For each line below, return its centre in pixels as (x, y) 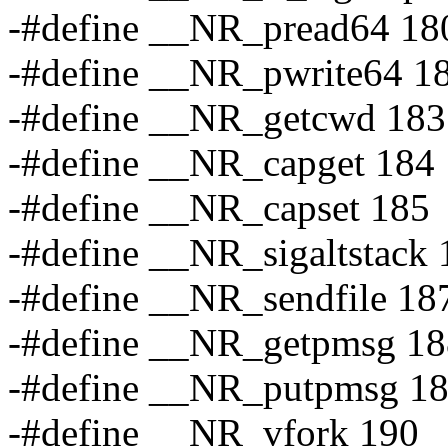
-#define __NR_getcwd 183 (227, 118)
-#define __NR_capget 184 (221, 163)
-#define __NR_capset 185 (219, 208)
